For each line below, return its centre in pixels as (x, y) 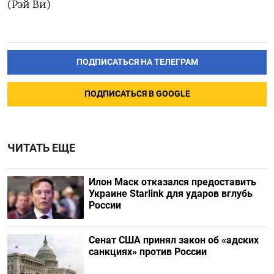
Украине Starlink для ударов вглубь (170, 193)
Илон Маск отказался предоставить (172, 182)
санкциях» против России (147, 252)
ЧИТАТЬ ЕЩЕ (41, 148)
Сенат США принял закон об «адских (173, 240)
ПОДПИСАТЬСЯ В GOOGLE (137, 94)
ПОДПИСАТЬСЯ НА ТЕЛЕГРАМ (137, 62)
